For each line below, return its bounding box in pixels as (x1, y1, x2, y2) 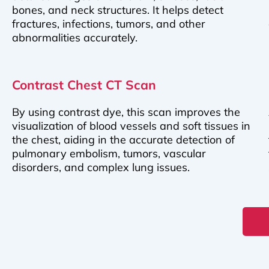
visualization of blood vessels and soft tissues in (12, 119, 250, 133)
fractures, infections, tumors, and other (12, 17, 205, 31)
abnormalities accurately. (12, 31, 138, 44)
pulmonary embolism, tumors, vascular (12, 147, 206, 161)
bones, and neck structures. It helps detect (12, 3, 223, 17)
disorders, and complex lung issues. (12, 160, 190, 175)
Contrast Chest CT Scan (12, 77, 156, 93)
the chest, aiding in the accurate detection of (12, 133, 235, 147)
